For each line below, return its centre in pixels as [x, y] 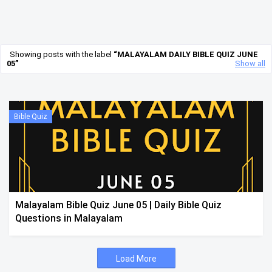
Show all [250, 63]
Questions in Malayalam [69, 218]
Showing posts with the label [62, 54]
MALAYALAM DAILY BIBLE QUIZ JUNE [188, 54]
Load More [136, 259]
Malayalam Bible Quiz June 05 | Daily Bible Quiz [118, 205]
